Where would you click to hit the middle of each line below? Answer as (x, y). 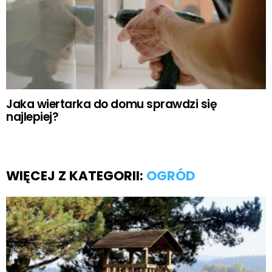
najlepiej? (32, 117)
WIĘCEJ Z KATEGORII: (76, 175)
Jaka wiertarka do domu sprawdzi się (112, 104)
